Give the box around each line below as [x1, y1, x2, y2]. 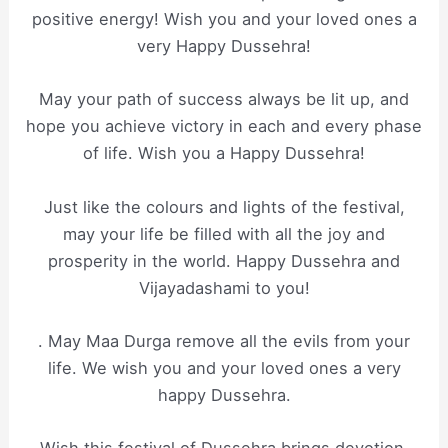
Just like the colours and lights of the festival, [43, 196, 405, 217]
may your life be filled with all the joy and [63, 223, 385, 244]
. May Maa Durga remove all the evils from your [38, 330, 410, 351]
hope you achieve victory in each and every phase [26, 116, 422, 137]
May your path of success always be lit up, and [39, 89, 409, 110]
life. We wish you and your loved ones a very [47, 357, 401, 378]
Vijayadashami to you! [138, 277, 310, 298]
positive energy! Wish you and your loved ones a [31, 9, 417, 30]
